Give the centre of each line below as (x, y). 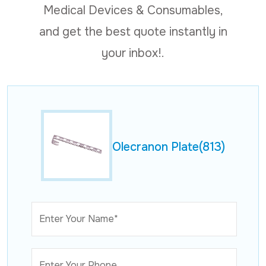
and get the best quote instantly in (133, 31)
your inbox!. (133, 53)
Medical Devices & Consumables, (133, 10)
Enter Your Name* (79, 218)
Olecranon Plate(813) (169, 147)
